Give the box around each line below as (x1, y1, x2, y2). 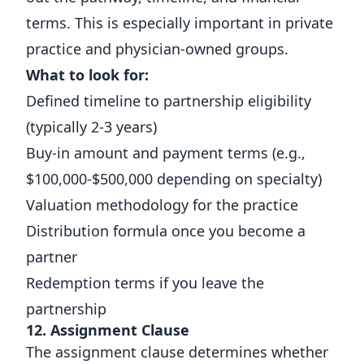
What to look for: (26, 65, 149, 84)
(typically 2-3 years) (26, 117, 157, 136)
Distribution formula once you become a (26, 221, 305, 240)
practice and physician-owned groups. (26, 39, 288, 58)
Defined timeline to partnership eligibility (26, 91, 311, 110)
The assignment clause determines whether (26, 342, 328, 362)
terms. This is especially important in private (26, 13, 333, 32)
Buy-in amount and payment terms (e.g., (26, 143, 305, 162)
